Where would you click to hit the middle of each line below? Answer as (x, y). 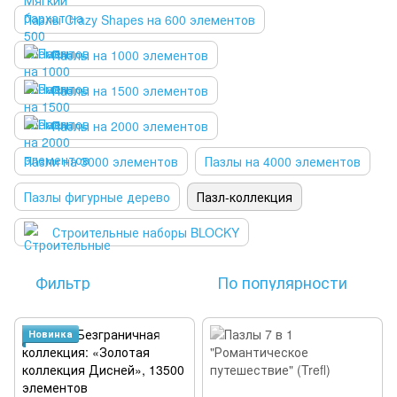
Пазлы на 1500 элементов (130, 90)
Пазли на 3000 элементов (101, 161)
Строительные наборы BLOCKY (146, 232)
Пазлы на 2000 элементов (130, 126)
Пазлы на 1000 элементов (130, 55)
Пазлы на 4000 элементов (283, 161)
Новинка (51, 334)
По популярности (282, 282)
